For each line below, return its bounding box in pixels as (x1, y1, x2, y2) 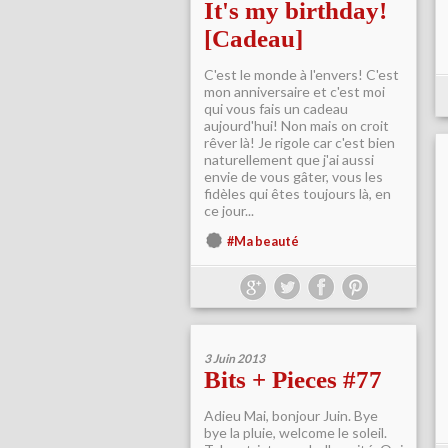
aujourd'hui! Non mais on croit (204, 117, 389, 134)
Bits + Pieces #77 (204, 366, 382, 393)
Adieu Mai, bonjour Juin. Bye (204, 407, 378, 424)
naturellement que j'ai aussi (204, 151, 374, 168)
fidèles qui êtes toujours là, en (204, 185, 391, 202)
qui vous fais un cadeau (204, 100, 348, 117)
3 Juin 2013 (204, 351, 265, 366)
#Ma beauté (227, 234, 299, 249)
